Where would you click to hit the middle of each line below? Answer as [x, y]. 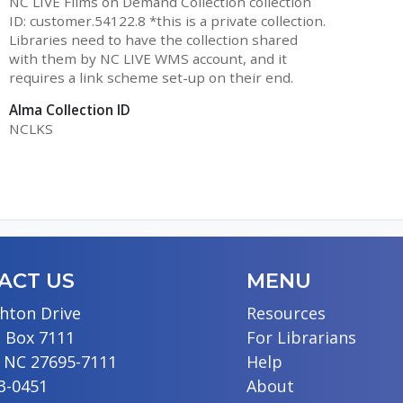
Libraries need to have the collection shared [153, 39]
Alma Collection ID [69, 110]
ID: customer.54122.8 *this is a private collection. [167, 20]
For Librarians [301, 338]
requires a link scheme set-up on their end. [151, 77]
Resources [286, 313]
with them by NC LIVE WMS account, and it [148, 58]
